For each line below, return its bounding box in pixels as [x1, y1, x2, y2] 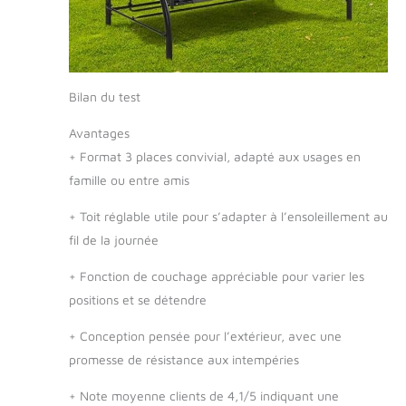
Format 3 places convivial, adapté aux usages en [76, 148, 361, 164]
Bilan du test [69, 88, 140, 104]
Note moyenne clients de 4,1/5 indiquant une [76, 387, 339, 403]
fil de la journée [69, 231, 159, 247]
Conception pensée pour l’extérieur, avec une [76, 327, 342, 343]
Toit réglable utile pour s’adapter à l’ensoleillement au [76, 208, 388, 224]
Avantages [69, 124, 130, 140]
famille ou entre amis [69, 171, 189, 188]
